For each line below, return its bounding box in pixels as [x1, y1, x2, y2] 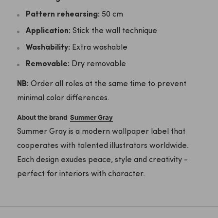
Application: [26, 27, 71, 36]
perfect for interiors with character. [17, 170, 145, 178]
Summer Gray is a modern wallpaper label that [17, 127, 185, 136]
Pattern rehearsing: [26, 11, 100, 19]
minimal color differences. [17, 94, 109, 102]
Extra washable [70, 44, 127, 52]
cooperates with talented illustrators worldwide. [17, 142, 189, 150]
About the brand [17, 113, 69, 121]
